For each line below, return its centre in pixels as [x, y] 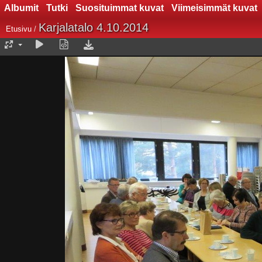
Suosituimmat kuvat [119, 8]
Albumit [21, 8]
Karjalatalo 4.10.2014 [94, 27]
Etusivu [19, 29]
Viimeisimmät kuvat [214, 8]
